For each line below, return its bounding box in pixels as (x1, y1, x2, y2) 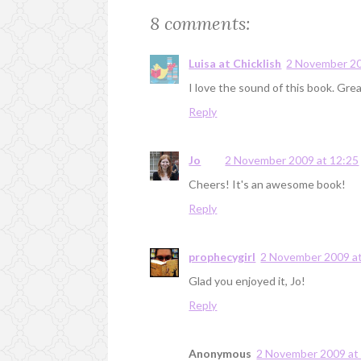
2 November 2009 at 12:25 (225, 153, 359, 168)
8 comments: (150, 12, 251, 35)
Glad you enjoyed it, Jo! (189, 274, 306, 288)
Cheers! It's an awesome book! (189, 177, 346, 192)
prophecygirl (189, 250, 256, 264)
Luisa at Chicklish (189, 56, 282, 71)
